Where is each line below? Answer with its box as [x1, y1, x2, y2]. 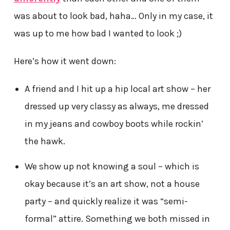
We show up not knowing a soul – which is [24, 161, 199, 172]
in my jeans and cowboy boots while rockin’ [24, 118, 203, 130]
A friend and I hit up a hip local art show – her [24, 83, 210, 95]
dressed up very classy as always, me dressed [24, 101, 209, 112]
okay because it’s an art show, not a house [24, 178, 200, 190]
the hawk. [24, 136, 65, 147]
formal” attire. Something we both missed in [24, 213, 210, 225]
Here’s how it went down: [13, 55, 116, 67]
